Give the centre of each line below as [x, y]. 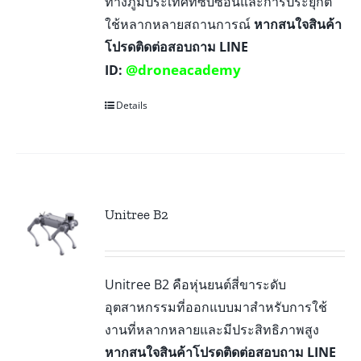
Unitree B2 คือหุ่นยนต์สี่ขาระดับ [196, 284]
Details [132, 105]
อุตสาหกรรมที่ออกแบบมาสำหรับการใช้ [216, 307]
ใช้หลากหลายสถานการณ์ [180, 24]
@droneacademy [184, 69]
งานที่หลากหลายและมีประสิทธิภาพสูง [212, 329]
